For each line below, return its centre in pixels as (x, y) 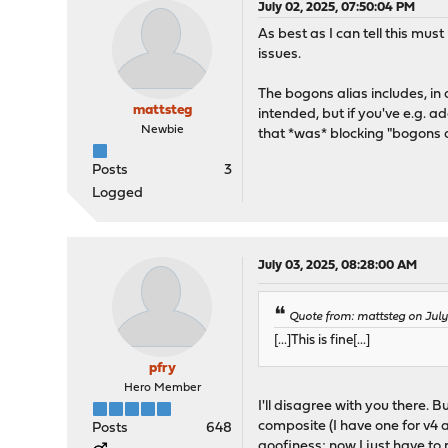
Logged (118, 193)
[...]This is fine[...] (322, 341)
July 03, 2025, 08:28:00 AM (338, 265)
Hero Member (162, 388)
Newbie (162, 130)
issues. (280, 54)
